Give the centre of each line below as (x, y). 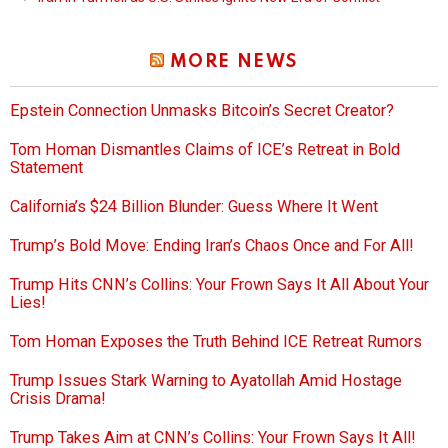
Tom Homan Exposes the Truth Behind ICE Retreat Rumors (216, 342)
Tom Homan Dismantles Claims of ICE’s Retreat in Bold (205, 150)
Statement (46, 168)
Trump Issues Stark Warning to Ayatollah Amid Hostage (206, 381)
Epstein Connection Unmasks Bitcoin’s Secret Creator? (202, 111)
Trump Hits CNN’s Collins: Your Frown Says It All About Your (219, 285)
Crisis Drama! (58, 399)
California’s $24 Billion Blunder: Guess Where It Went (194, 207)
